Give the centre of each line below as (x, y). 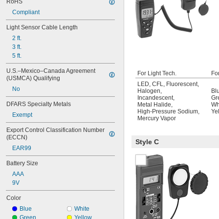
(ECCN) (17, 137)
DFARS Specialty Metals (39, 104)
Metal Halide (154, 105)
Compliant (26, 12)
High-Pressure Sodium (168, 111)
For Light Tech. (157, 73)
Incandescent (155, 98)
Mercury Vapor (157, 118)
